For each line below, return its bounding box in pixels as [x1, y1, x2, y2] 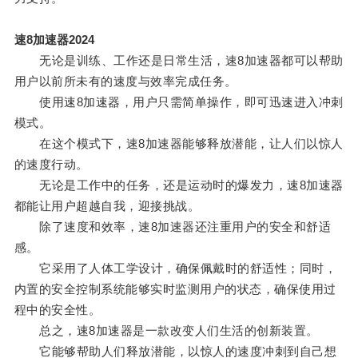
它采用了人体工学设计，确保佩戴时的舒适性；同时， [14, 261, 337, 276]
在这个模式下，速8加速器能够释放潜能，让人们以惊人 [14, 137, 344, 151]
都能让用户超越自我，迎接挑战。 [14, 199, 201, 213]
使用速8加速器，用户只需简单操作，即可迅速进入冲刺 [14, 95, 344, 109]
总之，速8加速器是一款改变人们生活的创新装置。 [14, 324, 319, 338]
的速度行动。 [14, 157, 89, 172]
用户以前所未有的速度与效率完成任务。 [14, 74, 237, 89]
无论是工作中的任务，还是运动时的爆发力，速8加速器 [14, 178, 344, 193]
